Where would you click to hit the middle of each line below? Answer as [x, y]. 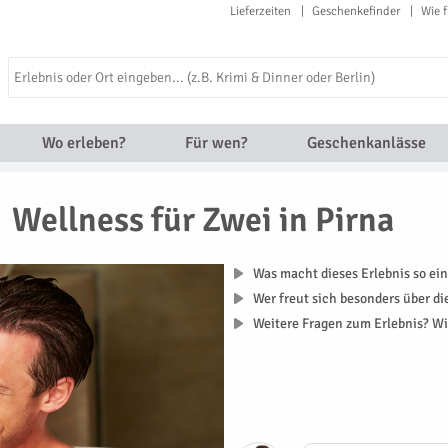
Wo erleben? [83, 143]
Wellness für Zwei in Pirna [203, 220]
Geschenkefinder [356, 11]
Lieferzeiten [260, 11]
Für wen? [215, 143]
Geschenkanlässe [366, 143]
